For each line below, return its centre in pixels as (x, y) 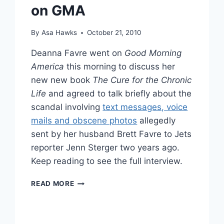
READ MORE (53, 184)
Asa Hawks (59, 33)
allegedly (156, 121)
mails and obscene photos (84, 121)
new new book (62, 80)
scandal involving (67, 107)
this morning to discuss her (120, 67)
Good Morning (153, 53)
